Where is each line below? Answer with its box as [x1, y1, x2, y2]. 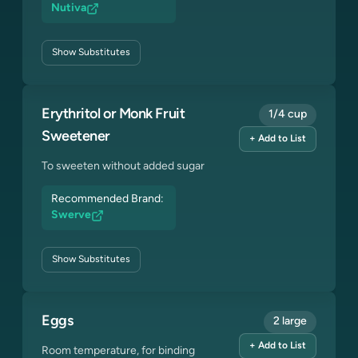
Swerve [51, 209, 91, 221]
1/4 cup [268, 109, 307, 121]
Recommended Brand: [51, 193, 166, 205]
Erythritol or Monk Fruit [42, 107, 185, 122]
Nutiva [51, 2, 86, 14]
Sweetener [42, 129, 110, 145]
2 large [273, 316, 307, 328]
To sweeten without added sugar [42, 161, 205, 173]
